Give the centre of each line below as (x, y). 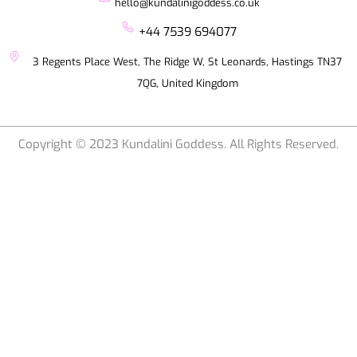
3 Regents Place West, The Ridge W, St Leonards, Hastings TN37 (188, 62)
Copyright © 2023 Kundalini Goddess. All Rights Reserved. (178, 145)
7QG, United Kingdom (187, 84)
